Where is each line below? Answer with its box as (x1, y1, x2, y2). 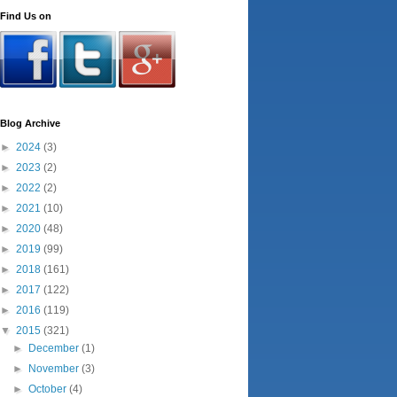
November (28, 362, 82, 375)
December (28, 342, 82, 354)
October (28, 383, 70, 395)
